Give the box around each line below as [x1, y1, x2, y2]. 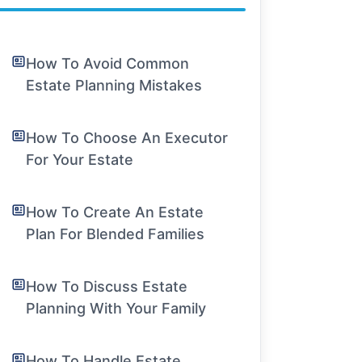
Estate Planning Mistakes [26, 77, 203, 94]
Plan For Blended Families [26, 225, 205, 242]
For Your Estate [26, 151, 134, 168]
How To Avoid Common [26, 55, 190, 72]
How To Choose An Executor [26, 129, 229, 146]
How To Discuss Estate [26, 278, 188, 295]
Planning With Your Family [26, 300, 207, 317]
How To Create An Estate [26, 204, 204, 221]
